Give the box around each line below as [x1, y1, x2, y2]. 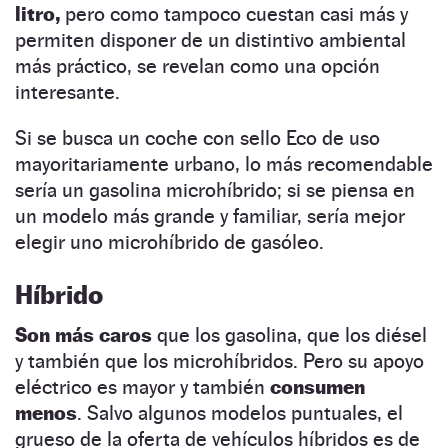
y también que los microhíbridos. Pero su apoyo [15, 348, 424, 373]
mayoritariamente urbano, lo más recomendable [15, 151, 433, 176]
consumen [270, 374, 365, 399]
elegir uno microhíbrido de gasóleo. [15, 229, 334, 254]
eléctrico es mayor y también [15, 374, 270, 399]
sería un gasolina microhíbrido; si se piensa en [15, 177, 415, 202]
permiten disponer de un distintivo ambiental [15, 27, 406, 52]
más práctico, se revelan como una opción [15, 53, 380, 78]
